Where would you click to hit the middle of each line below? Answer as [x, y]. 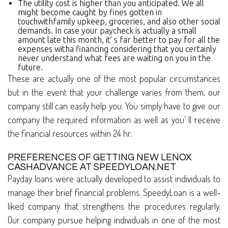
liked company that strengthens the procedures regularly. [114, 206]
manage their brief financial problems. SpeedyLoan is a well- [114, 193]
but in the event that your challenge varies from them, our [114, 92]
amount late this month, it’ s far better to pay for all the [119, 40]
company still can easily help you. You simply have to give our [114, 106]
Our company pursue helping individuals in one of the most [114, 220]
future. [30, 67]
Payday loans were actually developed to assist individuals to [114, 179]
